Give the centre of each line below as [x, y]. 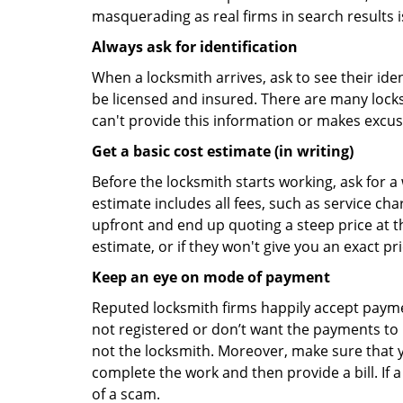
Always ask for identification [195, 47]
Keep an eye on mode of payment [211, 277]
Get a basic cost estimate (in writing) [223, 151]
